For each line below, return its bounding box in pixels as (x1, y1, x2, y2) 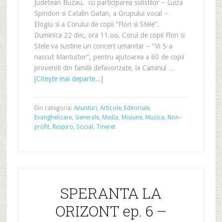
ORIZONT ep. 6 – (55, 201, 166, 221)
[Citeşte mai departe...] (34, 75, 103, 83)
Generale (74, 114, 99, 121)
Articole (100, 105, 121, 111)
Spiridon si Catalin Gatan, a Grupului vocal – (34, 9, 168, 17)
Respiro (52, 123, 73, 130)
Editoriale (123, 105, 150, 111)
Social (76, 123, 93, 130)
